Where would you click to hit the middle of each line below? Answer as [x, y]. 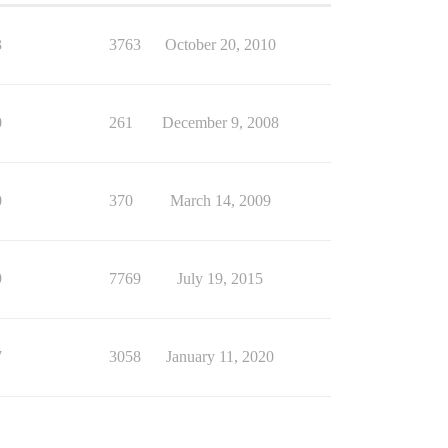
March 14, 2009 [220, 201]
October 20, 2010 [220, 45]
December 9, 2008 [220, 123]
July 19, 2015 [220, 279]
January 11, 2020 [220, 357]
